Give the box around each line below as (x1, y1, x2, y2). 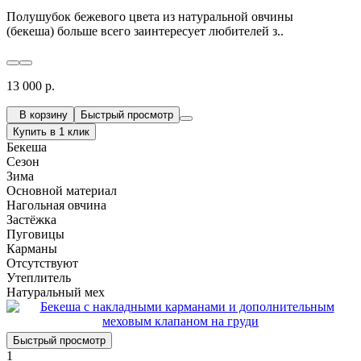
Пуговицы (6, 226, 64, 241)
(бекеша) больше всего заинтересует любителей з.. (6, 23, 284, 38)
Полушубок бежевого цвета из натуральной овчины (6, 9, 293, 23)
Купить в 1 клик (13, 125, 89, 138)
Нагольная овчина (6, 197, 106, 212)
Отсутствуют (6, 255, 78, 270)
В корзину (13, 108, 68, 121)
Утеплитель (6, 270, 71, 284)
